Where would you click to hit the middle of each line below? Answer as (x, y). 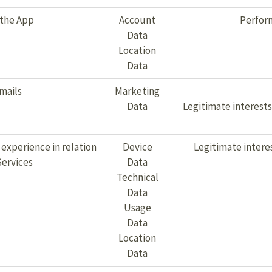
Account (137, 20)
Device (137, 147)
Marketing (137, 91)
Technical (137, 177)
